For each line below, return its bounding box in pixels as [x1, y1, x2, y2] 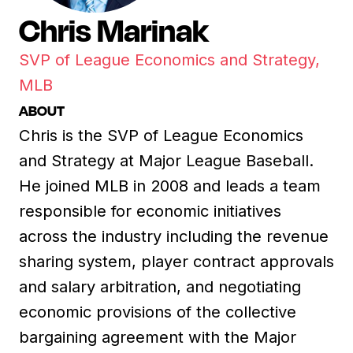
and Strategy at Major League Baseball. [19, 150, 314, 170]
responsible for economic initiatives [19, 201, 281, 221]
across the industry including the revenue [19, 226, 329, 246]
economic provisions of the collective [19, 302, 296, 321]
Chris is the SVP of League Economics [19, 125, 303, 145]
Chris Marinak [19, 10, 209, 49]
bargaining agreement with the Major [19, 327, 296, 347]
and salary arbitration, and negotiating [19, 277, 301, 296]
